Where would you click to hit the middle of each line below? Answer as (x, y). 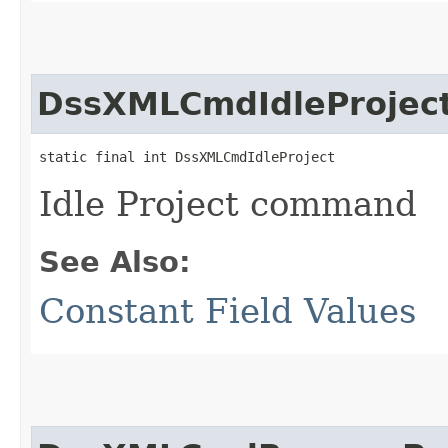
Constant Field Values (227, 310)
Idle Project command (228, 203)
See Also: (115, 261)
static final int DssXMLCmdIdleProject (187, 156)
